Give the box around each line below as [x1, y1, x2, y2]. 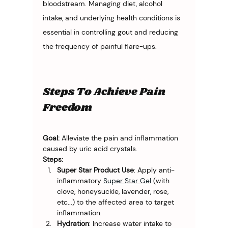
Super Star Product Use [57, 165, 134, 175]
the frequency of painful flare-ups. [43, 41, 157, 51]
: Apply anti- [134, 165, 175, 175]
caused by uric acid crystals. [43, 144, 137, 153]
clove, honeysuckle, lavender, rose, [57, 186, 170, 196]
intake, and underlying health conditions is [43, 13, 182, 22]
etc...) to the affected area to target [57, 197, 176, 207]
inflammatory [57, 176, 103, 185]
